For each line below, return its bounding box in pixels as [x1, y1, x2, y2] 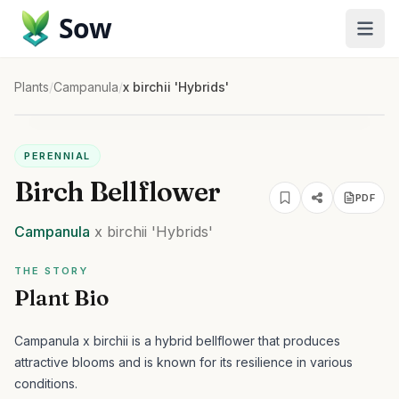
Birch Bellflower [14, 175, 220, 208]
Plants [14, 79, 49, 94]
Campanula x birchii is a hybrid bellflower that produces [14, 333, 340, 348]
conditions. [14, 376, 77, 391]
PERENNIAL [24, 150, 91, 162]
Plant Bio [14, 285, 109, 311]
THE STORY [14, 265, 88, 277]
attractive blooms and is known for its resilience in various [14, 354, 353, 370]
